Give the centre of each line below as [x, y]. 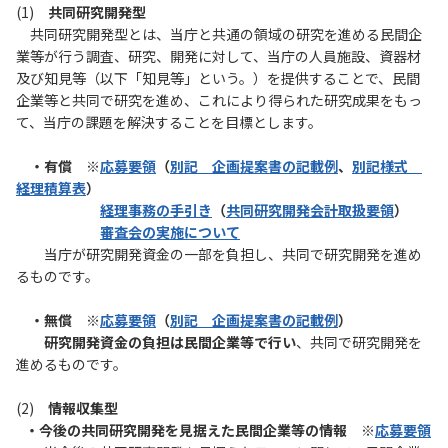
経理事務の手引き [156, 210]
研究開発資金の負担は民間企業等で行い [170, 342]
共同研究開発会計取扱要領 [310, 210]
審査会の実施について [170, 232]
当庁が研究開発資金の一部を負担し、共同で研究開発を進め [219, 254]
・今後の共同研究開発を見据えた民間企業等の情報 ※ [195, 430]
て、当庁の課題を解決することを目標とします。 [169, 122]
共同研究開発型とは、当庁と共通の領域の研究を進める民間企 [219, 34]
